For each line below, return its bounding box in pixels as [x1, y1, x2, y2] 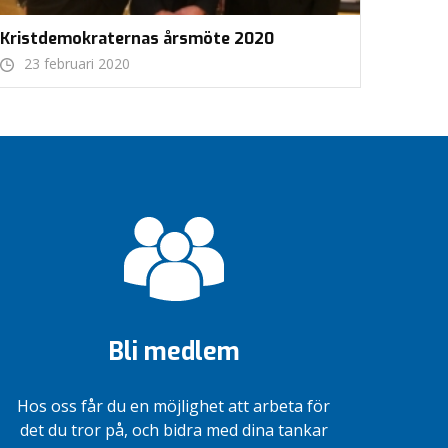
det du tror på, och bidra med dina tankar [19, 419, 328, 442]
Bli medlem [107, 335, 240, 369]
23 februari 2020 [24, 54, 130, 74]
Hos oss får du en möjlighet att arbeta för [17, 395, 331, 418]
